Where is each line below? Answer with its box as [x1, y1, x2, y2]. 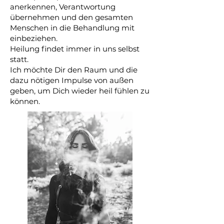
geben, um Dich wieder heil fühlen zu [10, 86, 149, 95]
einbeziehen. [10, 33, 57, 43]
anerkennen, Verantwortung [10, 2, 115, 11]
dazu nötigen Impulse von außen [10, 75, 133, 85]
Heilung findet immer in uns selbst [10, 44, 139, 53]
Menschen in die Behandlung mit [10, 23, 134, 32]
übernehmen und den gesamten [10, 12, 133, 22]
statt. [10, 54, 28, 64]
